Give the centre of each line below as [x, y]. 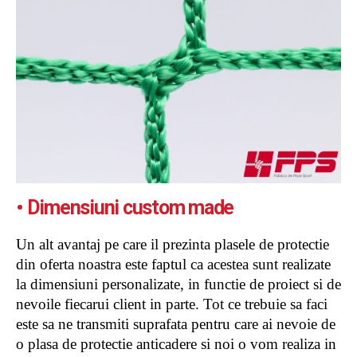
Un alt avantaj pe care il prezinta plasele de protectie [173, 244]
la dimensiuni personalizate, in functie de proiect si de [178, 284]
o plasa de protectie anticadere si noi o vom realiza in [176, 343]
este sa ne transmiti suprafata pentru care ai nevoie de [176, 324]
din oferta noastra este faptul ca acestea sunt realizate [173, 264]
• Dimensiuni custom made [125, 207]
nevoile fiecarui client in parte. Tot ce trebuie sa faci [172, 304]
